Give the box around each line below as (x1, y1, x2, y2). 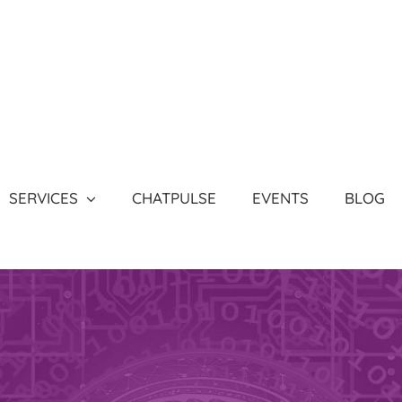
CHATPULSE (131, 188, 216, 207)
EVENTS (251, 188, 309, 207)
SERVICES (8, 188, 78, 207)
